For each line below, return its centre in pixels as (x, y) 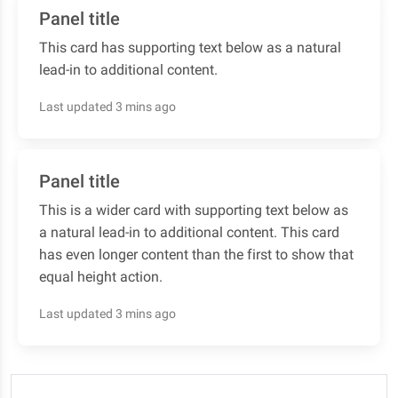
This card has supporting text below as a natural (190, 48)
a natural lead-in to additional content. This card (189, 232)
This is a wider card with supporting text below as (194, 210)
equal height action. (101, 277)
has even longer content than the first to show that (196, 255)
